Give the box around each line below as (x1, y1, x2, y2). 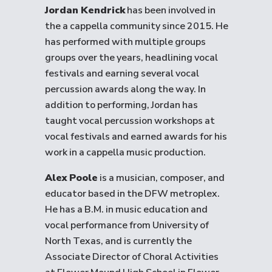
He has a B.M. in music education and (45, 203, 208, 216)
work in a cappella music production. (45, 146, 206, 159)
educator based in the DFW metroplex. (45, 187, 220, 200)
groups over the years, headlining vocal (45, 51, 218, 64)
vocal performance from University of (45, 219, 209, 232)
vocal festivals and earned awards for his (45, 130, 227, 143)
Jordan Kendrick (45, 4, 125, 17)
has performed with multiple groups (45, 35, 206, 49)
